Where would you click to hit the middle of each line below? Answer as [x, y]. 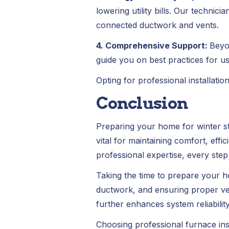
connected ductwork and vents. [157, 25]
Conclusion [142, 103]
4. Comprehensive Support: [153, 45]
